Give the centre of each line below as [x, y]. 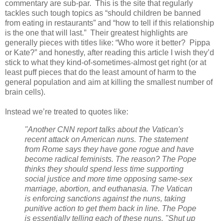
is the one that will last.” [46, 33]
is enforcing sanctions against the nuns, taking [105, 199]
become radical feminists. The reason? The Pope [110, 159]
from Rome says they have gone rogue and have [109, 149]
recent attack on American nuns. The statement [106, 140]
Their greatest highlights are [139, 33]
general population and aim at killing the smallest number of [109, 82]
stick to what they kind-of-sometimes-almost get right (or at [106, 63]
